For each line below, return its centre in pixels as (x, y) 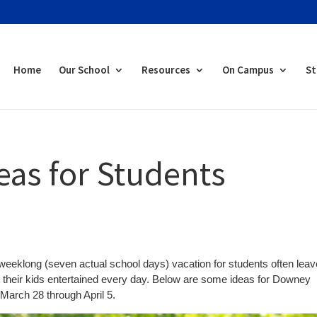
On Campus (248, 69)
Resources (166, 69)
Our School (84, 69)
